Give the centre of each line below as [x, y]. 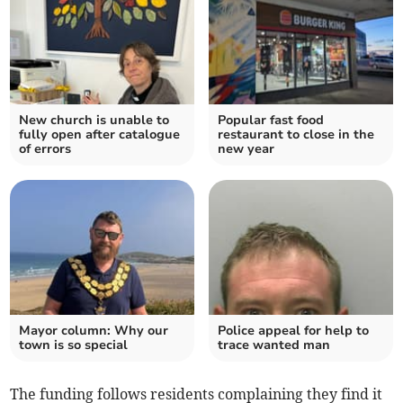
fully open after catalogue [100, 135]
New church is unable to [94, 121]
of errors [45, 149]
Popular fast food [271, 121]
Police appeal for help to [293, 331]
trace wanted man [274, 345]
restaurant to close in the [296, 135]
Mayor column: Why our [94, 331]
